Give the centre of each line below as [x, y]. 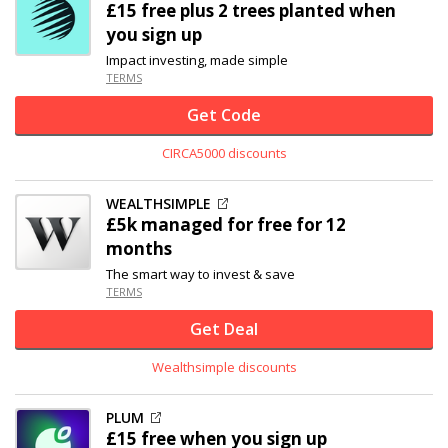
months [139, 248]
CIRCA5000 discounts [224, 153]
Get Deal [224, 329]
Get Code [224, 115]
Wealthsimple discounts [224, 367]
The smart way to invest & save [200, 274]
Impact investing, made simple [197, 60]
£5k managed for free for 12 [226, 224]
